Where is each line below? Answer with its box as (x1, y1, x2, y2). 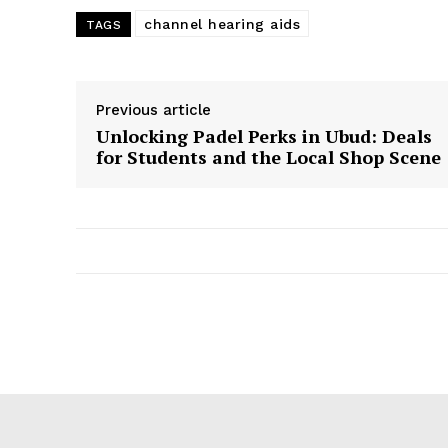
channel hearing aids (144, 16, 300, 33)
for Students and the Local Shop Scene (96, 145, 441, 170)
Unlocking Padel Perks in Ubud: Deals (96, 124, 432, 149)
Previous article (96, 101, 211, 120)
